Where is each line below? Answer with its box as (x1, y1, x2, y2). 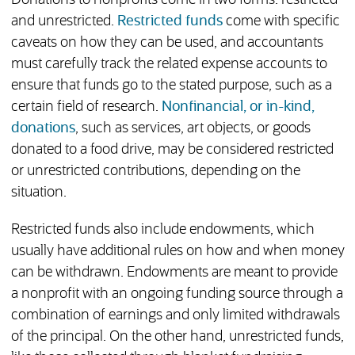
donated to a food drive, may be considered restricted (10, 143, 334, 158)
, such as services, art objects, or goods (74, 121, 311, 136)
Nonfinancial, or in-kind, (161, 100, 315, 115)
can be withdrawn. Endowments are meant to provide (10, 265, 338, 281)
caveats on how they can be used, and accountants (10, 36, 323, 51)
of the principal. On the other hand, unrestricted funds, (10, 330, 344, 345)
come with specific (222, 14, 340, 29)
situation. (10, 185, 67, 200)
